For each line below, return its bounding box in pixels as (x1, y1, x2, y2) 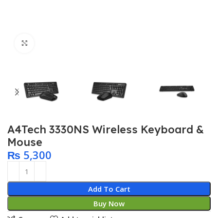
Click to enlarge (34, 38, 87, 48)
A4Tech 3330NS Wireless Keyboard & (7, 123, 204, 137)
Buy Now (93, 199, 125, 209)
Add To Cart (88, 184, 130, 194)
